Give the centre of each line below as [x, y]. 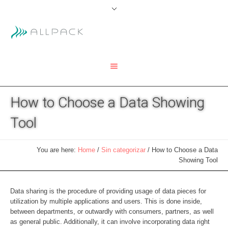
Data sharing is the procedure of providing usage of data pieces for [108, 191]
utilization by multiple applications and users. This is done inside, [106, 202]
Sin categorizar [123, 150]
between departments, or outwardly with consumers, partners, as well [112, 212]
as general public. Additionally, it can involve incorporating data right [110, 222]
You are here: [57, 150]
